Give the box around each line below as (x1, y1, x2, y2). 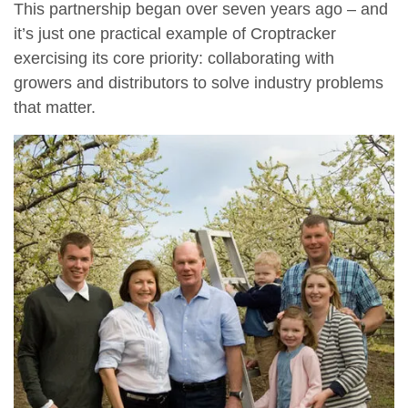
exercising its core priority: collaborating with (14, 49, 334, 68)
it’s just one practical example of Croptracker (14, 25, 336, 44)
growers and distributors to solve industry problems (14, 74, 383, 93)
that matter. (14, 98, 96, 117)
